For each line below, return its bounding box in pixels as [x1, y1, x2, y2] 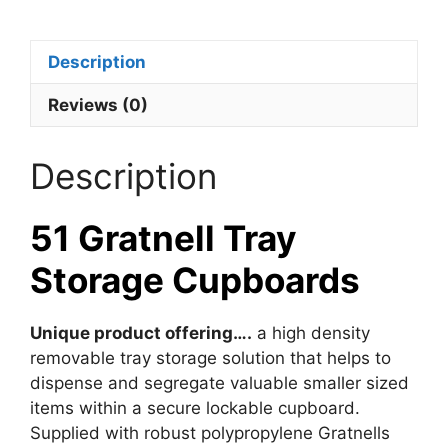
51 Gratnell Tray [30, 216, 297, 259]
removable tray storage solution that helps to [30, 347, 391, 368]
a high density [252, 322, 370, 343]
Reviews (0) [48, 94, 148, 115]
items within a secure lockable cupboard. [30, 397, 360, 418]
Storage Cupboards [30, 258, 360, 301]
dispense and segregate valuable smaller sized [30, 372, 409, 393]
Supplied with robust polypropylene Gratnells [30, 422, 390, 443]
